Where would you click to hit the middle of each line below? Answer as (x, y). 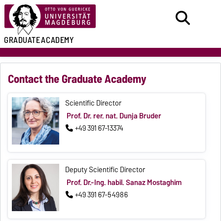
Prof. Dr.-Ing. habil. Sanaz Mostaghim (124, 182)
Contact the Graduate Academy (77, 79)
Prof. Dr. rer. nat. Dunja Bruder (114, 116)
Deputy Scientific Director (105, 170)
